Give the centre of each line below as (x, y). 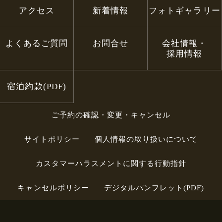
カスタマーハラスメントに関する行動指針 (111, 164)
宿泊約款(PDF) (37, 86)
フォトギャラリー (185, 10)
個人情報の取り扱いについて (146, 139)
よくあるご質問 (37, 43)
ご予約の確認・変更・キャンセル (111, 115)
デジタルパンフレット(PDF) (154, 188)
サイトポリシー (52, 139)
